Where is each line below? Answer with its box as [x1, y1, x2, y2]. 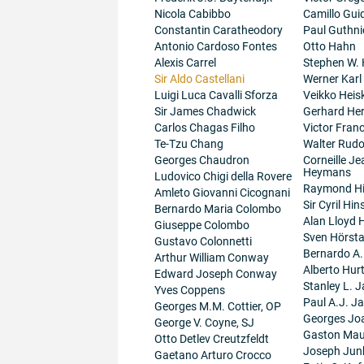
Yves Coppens [154, 282, 225, 298]
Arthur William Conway [154, 249, 269, 266]
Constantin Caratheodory [154, 22, 283, 38]
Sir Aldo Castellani [154, 71, 245, 87]
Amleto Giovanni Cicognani [154, 184, 290, 201]
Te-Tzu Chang [154, 136, 223, 152]
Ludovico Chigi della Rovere [154, 168, 292, 184]
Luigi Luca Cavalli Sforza [154, 87, 278, 103]
